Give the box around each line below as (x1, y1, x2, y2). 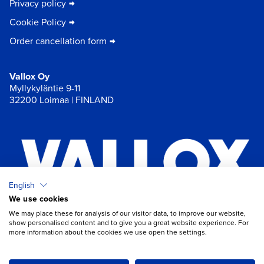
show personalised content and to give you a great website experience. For (9, 217, 249, 228)
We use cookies (9, 193, 68, 204)
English (9, 179, 35, 191)
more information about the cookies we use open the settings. (9, 227, 207, 237)
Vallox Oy (9, 69, 49, 83)
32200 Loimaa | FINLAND (9, 93, 114, 107)
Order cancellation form (9, 34, 107, 48)
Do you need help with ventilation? (80, 233, 223, 246)
